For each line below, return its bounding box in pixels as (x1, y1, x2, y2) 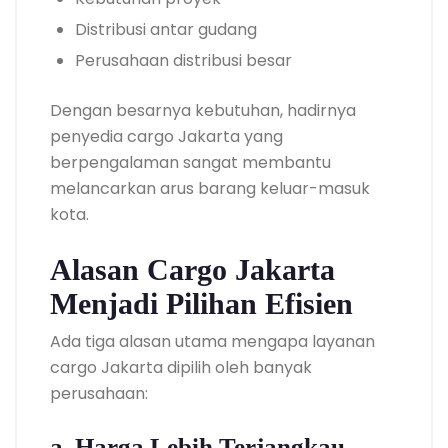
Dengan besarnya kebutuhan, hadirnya (50, 99, 356, 122)
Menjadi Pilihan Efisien (50, 287, 353, 320)
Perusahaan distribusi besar (75, 49, 292, 72)
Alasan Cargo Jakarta (50, 253, 335, 286)
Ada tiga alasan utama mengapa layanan (50, 330, 375, 353)
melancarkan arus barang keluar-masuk (50, 177, 370, 200)
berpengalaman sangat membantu (50, 151, 331, 174)
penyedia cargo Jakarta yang (50, 125, 283, 148)
